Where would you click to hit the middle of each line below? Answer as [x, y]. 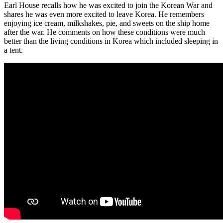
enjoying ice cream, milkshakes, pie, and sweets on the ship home [107, 23]
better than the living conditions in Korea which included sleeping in [111, 41]
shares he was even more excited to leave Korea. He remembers [104, 14]
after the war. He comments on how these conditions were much [105, 32]
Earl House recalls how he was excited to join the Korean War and [108, 5]
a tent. [13, 50]
